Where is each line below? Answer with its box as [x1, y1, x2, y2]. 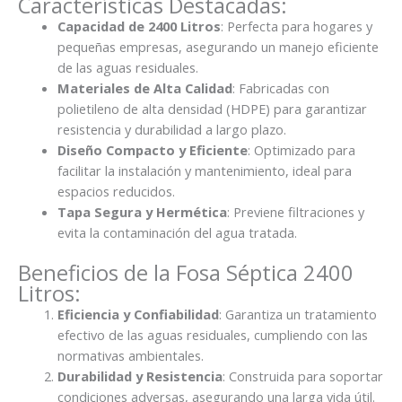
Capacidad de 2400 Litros [57, 16, 221, 35]
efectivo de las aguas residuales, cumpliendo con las [57, 325, 368, 344]
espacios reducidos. [57, 181, 175, 200]
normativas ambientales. [57, 345, 204, 364]
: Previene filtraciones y [226, 202, 364, 221]
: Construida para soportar [222, 366, 383, 385]
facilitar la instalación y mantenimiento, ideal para [57, 161, 352, 179]
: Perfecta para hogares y [220, 16, 372, 35]
